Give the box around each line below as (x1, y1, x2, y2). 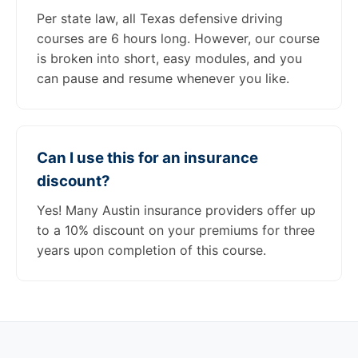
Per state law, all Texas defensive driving (37, 10, 283, 26)
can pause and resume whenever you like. (37, 70, 289, 86)
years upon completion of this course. (37, 242, 266, 258)
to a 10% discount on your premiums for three (37, 222, 315, 238)
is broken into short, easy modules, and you (37, 50, 302, 66)
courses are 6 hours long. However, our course (37, 30, 320, 46)
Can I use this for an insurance (37, 149, 258, 167)
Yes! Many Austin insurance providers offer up (37, 202, 316, 218)
